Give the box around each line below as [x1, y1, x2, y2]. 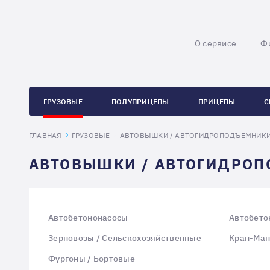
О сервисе [194, 38, 237, 49]
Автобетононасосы [48, 212, 128, 223]
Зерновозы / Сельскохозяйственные [48, 233, 201, 243]
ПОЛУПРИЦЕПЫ [111, 96, 169, 106]
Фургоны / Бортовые [48, 253, 136, 264]
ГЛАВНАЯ [29, 130, 62, 140]
